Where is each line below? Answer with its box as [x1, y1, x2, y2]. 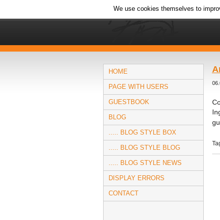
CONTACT [108, 190, 138, 197]
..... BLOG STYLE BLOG [108, 144, 180, 151]
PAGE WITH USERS [108, 83, 168, 90]
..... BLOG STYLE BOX [108, 129, 176, 136]
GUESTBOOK [108, 98, 149, 106]
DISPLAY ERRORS [108, 174, 165, 182]
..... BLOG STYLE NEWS [108, 159, 182, 166]
